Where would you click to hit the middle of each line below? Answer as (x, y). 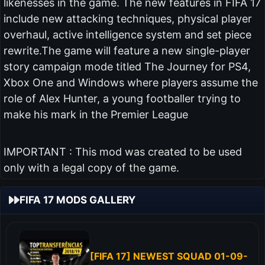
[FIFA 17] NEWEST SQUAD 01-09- (169, 256)
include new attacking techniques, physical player (127, 19)
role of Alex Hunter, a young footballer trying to (122, 98)
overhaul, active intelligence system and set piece (127, 35)
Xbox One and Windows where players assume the (130, 83)
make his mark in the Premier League (96, 114)
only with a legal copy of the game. (91, 168)
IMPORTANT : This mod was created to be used (122, 152)
